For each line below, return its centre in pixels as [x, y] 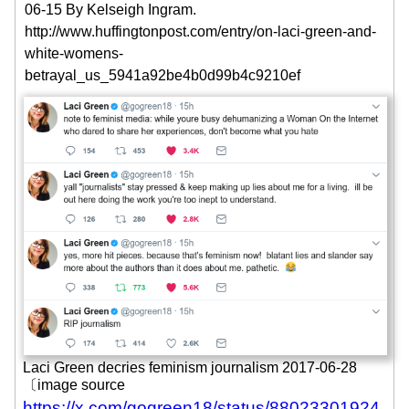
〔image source [74, 385]
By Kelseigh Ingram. [131, 10]
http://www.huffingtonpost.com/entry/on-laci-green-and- [200, 32]
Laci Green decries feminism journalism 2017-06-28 [190, 368]
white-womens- [74, 54]
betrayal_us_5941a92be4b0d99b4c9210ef [163, 76]
